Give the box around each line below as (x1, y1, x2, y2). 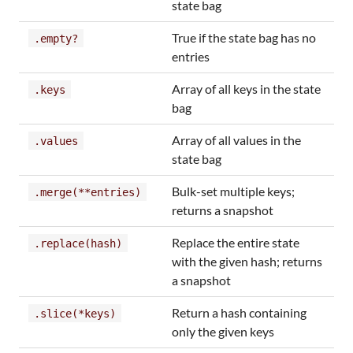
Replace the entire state (172, 234, 299, 250)
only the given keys (172, 323, 274, 339)
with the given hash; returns (172, 253, 322, 269)
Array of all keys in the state (172, 80, 321, 96)
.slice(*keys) (34, 307, 116, 320)
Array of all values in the (172, 132, 301, 147)
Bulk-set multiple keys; (172, 183, 295, 199)
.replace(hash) (34, 236, 122, 250)
